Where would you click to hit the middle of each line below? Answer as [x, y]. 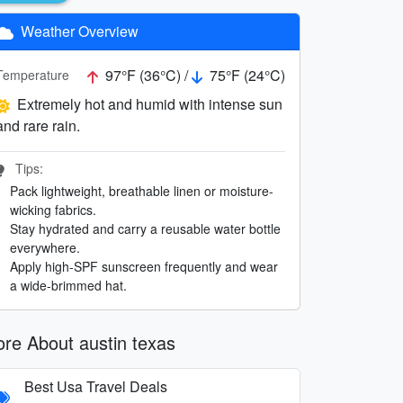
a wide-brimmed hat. [68, 285]
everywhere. [45, 247]
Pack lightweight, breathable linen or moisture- [142, 190]
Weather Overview [78, 31]
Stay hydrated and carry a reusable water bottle [145, 228]
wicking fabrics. [53, 209]
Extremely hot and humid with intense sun [150, 103]
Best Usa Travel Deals [96, 386]
